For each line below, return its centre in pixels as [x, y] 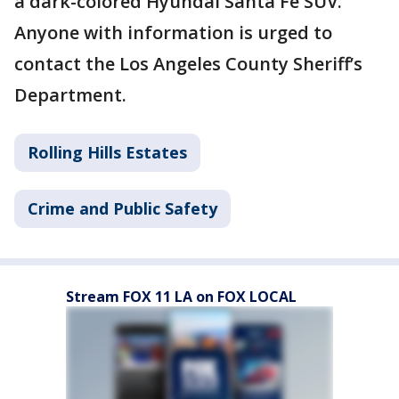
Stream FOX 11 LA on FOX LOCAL [181, 296]
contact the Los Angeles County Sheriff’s [188, 63]
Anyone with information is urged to [173, 32]
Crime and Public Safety [122, 208]
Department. [73, 94]
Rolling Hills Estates [107, 152]
